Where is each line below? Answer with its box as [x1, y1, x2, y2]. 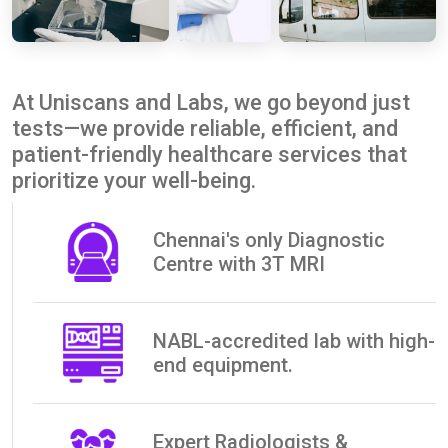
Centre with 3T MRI [153, 252, 325, 277]
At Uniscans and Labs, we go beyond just [12, 90, 410, 116]
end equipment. [153, 353, 293, 378]
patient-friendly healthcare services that [12, 142, 407, 168]
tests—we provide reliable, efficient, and [12, 116, 398, 142]
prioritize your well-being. [12, 168, 256, 194]
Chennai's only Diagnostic [153, 228, 385, 253]
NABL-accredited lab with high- [153, 329, 435, 354]
